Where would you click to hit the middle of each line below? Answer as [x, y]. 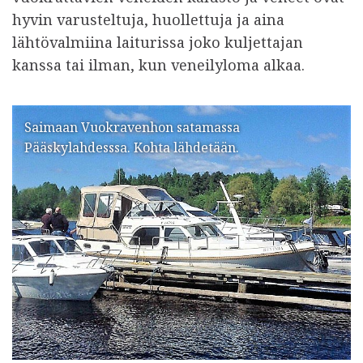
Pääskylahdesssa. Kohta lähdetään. [132, 147]
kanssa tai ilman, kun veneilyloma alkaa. [158, 65]
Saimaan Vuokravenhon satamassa [132, 127]
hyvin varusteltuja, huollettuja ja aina [148, 19]
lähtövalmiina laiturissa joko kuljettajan [158, 42]
